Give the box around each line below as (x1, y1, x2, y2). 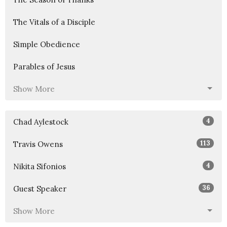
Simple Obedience (13, 39, 80, 49)
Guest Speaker (13, 183, 66, 194)
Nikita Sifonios (13, 161, 66, 171)
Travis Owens (13, 139, 63, 149)
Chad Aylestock (13, 117, 68, 127)
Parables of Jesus (13, 61, 75, 71)
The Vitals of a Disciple (13, 17, 95, 27)
